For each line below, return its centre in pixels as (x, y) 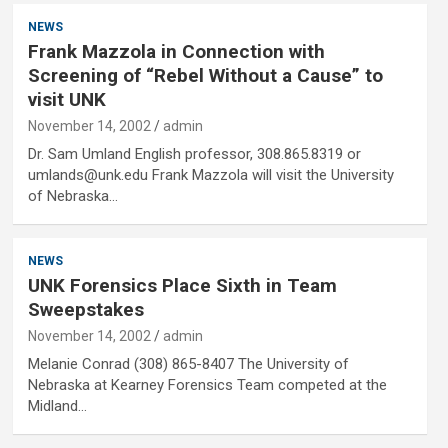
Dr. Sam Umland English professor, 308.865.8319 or (194, 154)
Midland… (57, 406)
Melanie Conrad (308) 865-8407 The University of (188, 364)
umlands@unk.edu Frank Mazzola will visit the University (210, 175)
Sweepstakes (85, 309)
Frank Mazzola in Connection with (176, 51)
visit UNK (66, 99)
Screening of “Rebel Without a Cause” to (205, 75)
